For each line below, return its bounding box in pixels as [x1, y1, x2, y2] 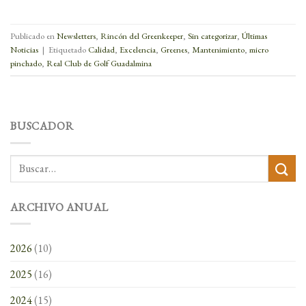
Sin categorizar [188, 29, 237, 42]
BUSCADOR [10, 119, 74, 134]
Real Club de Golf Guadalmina [46, 57, 152, 69]
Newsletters [57, 29, 96, 42]
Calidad [88, 43, 115, 55]
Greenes [161, 43, 187, 55]
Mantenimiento [192, 43, 245, 55]
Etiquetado [48, 43, 88, 55]
